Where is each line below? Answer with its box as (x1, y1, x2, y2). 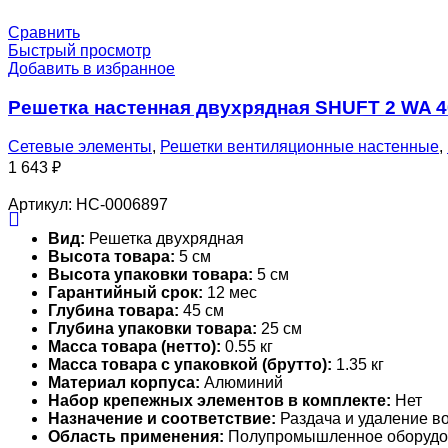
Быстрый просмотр (8, 42, 151, 60)
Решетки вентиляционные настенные (160, 137, 439, 155)
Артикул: (8, 195, 76, 213)
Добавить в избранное (8, 60, 175, 78)
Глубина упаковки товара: (48, 319, 257, 337)
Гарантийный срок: (48, 283, 203, 301)
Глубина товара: (48, 301, 179, 319)
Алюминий (200, 373, 283, 391)
